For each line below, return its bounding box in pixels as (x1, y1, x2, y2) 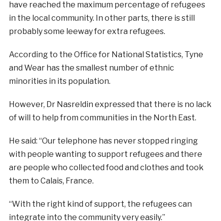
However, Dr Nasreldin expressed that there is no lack (8, 99, 212, 109)
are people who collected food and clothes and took (8, 162, 204, 172)
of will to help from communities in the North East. (8, 112, 196, 122)
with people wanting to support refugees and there (8, 149, 202, 159)
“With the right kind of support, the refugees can (8, 199, 192, 209)
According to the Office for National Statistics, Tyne (8, 49, 203, 59)
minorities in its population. (8, 76, 110, 86)
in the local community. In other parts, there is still (8, 13, 195, 23)
